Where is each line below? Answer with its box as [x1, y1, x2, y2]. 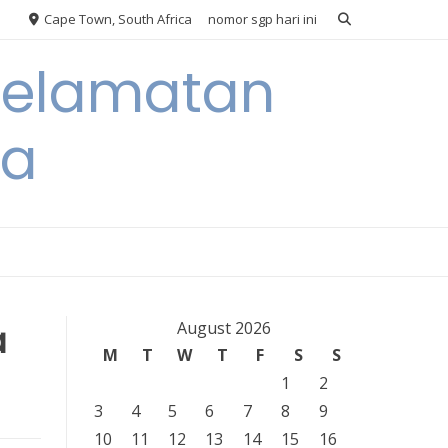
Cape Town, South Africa [41, 10, 192, 28]
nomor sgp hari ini [208, 10, 317, 28]
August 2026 [176, 317, 271, 339]
